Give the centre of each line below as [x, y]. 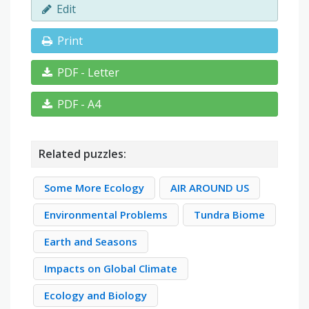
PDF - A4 [79, 104]
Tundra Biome [229, 215]
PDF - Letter [88, 73]
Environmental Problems [106, 215]
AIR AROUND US [210, 188]
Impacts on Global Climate [111, 269]
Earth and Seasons [91, 242]
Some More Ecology [94, 188]
